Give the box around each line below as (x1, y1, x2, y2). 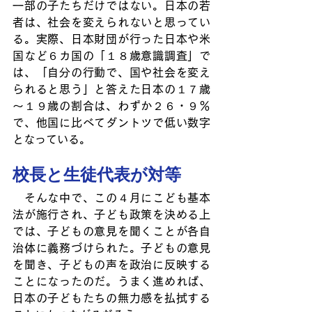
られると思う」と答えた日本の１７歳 (13, 84, 210, 95)
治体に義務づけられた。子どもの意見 (13, 242, 210, 254)
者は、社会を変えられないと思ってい (13, 17, 210, 29)
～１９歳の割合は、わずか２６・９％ (13, 100, 210, 112)
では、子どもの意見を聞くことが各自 (13, 226, 210, 237)
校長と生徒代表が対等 (13, 165, 181, 185)
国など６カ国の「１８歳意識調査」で (13, 50, 210, 62)
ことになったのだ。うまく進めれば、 (13, 276, 210, 288)
